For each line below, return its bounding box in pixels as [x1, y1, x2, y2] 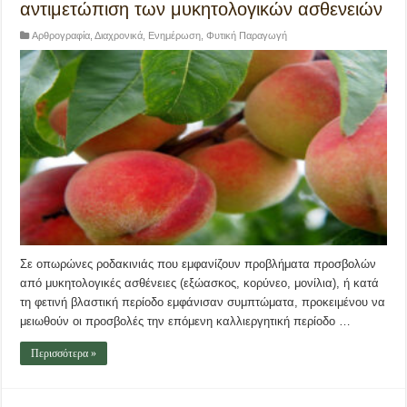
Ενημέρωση [148, 30, 202, 42]
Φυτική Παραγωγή [206, 30, 288, 42]
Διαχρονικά [94, 30, 144, 42]
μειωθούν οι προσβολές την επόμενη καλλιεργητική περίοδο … [20, 314, 352, 329]
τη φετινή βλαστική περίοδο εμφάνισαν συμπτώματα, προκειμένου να [20, 295, 386, 310]
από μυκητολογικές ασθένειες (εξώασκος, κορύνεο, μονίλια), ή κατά [20, 276, 380, 291]
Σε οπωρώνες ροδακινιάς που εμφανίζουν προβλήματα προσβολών [20, 257, 377, 272]
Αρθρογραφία [32, 30, 91, 42]
